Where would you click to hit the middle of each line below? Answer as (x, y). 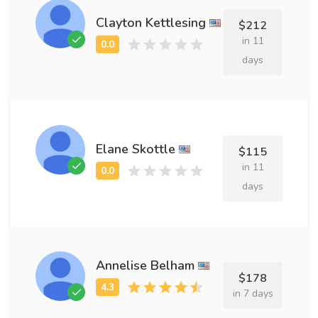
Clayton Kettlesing (151, 22)
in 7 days (253, 294)
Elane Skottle (136, 149)
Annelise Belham (145, 265)
